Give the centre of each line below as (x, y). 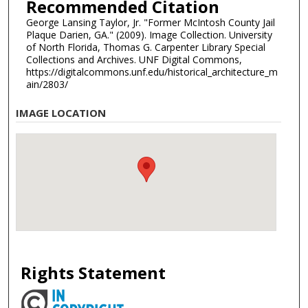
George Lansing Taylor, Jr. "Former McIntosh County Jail (150, 22)
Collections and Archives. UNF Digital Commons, (134, 59)
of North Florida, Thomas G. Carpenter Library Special (145, 47)
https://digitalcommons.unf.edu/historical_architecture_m (152, 71)
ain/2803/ (47, 84)
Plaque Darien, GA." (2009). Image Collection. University (149, 34)
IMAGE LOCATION (61, 113)
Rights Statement (93, 273)
